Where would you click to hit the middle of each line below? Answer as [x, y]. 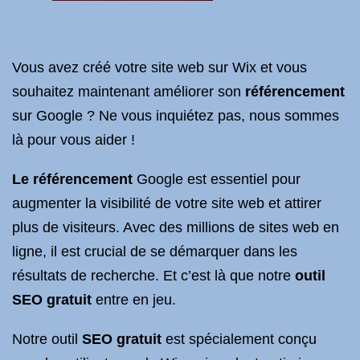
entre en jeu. [134, 300]
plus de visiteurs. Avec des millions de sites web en [176, 227]
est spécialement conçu [239, 339]
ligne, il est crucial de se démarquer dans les [155, 252]
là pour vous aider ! [74, 140]
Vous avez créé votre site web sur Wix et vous [160, 67]
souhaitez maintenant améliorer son [129, 92]
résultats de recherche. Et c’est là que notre [153, 276]
